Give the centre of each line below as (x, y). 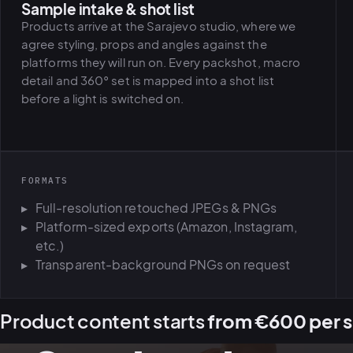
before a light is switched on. (103, 98)
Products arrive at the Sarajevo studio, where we (159, 26)
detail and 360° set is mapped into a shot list (148, 80)
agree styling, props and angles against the (144, 44)
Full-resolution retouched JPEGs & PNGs (156, 208)
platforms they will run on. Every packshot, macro (161, 62)
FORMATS (45, 181)
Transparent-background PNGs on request (163, 265)
